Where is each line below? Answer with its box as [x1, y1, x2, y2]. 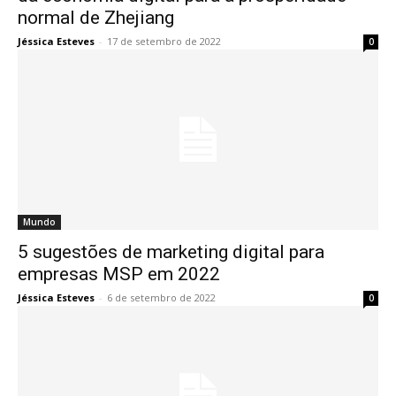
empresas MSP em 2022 [18, 263, 220, 286]
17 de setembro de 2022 [107, 34, 221, 49]
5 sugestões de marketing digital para [18, 241, 324, 263]
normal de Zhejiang [18, 7, 174, 29]
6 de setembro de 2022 [107, 291, 216, 305]
